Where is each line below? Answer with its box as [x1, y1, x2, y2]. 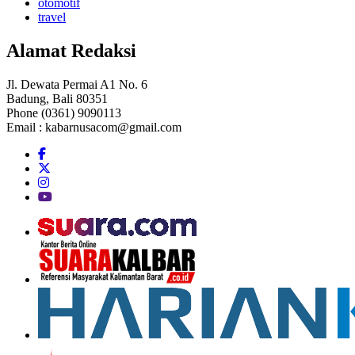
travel [38, 10, 66, 24]
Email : [6, 120, 45, 134]
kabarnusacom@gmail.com [45, 120, 181, 134]
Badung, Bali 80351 [6, 91, 108, 105]
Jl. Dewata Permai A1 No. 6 [6, 77, 147, 91]
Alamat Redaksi [6, 40, 136, 61]
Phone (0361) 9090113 [6, 105, 121, 120]
